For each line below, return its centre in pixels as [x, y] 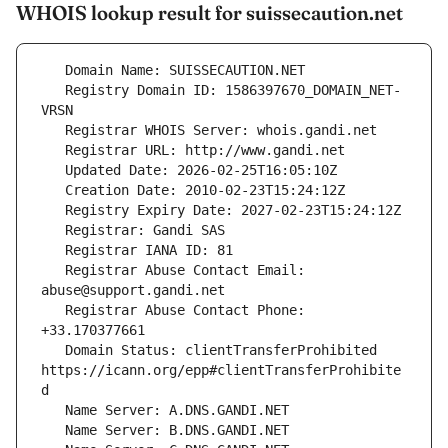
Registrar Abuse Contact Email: [53, 270]
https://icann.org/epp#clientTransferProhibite [221, 370]
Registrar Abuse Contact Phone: [53, 310]
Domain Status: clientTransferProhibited [53, 350]
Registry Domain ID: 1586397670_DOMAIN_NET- [53, 90]
